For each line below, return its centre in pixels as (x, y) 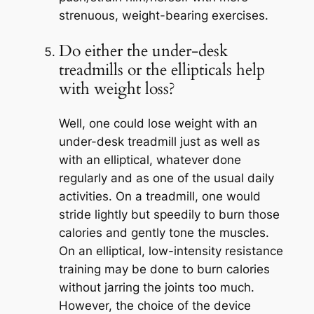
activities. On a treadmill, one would (159, 196)
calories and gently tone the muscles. (164, 232)
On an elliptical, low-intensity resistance (171, 251)
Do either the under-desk (143, 50)
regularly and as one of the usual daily (166, 178)
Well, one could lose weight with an (158, 123)
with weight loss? (117, 88)
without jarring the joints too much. (156, 287)
